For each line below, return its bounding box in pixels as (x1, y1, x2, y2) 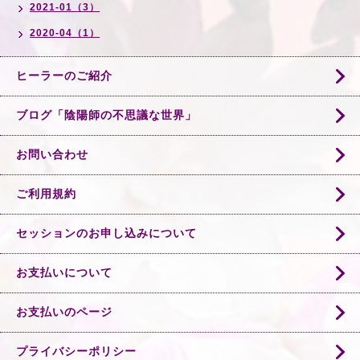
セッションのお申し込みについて (16, 227, 197, 239)
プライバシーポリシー (16, 345, 137, 358)
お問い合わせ (16, 148, 88, 161)
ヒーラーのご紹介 (16, 69, 112, 82)
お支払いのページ (16, 305, 112, 318)
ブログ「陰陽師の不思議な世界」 (16, 108, 197, 121)
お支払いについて (16, 266, 112, 279)
